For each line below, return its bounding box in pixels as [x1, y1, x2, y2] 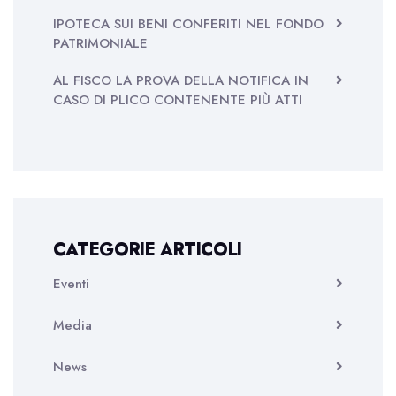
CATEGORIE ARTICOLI [53, 237, 242, 263]
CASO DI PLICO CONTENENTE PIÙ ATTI [53, 90, 302, 110]
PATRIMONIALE [53, 34, 148, 53]
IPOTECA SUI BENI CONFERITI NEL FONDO [53, 14, 324, 34]
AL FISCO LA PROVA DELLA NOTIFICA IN [53, 71, 308, 90]
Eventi [53, 274, 89, 293]
